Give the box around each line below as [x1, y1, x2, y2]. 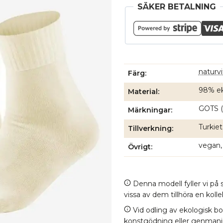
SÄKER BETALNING [137, 2, 216, 11]
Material [127, 87, 158, 96]
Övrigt [127, 142, 151, 151]
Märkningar [127, 106, 171, 114]
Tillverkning [127, 124, 172, 133]
